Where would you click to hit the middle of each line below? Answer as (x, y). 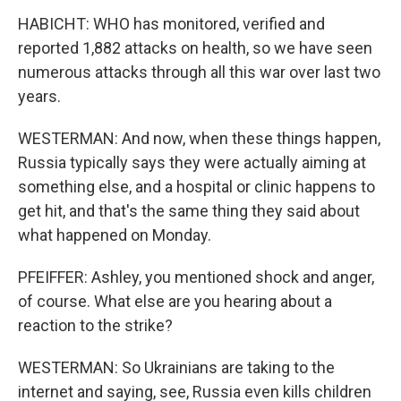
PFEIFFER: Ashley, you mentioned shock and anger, (196, 277)
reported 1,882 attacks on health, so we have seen (195, 48)
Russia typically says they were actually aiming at (192, 162)
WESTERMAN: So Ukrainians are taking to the (176, 367)
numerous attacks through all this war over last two (199, 72)
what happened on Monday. (115, 235)
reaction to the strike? (95, 325)
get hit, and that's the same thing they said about (189, 211)
